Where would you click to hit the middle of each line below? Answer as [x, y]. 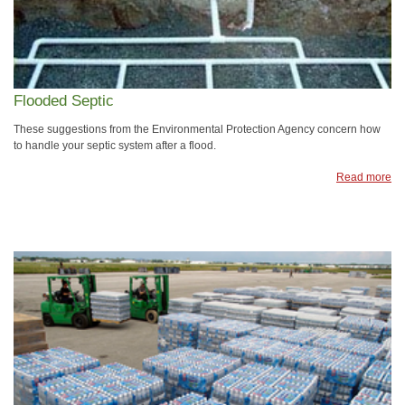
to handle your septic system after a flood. [115, 145]
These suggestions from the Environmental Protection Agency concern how [197, 129]
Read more [364, 177]
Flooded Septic [64, 101]
